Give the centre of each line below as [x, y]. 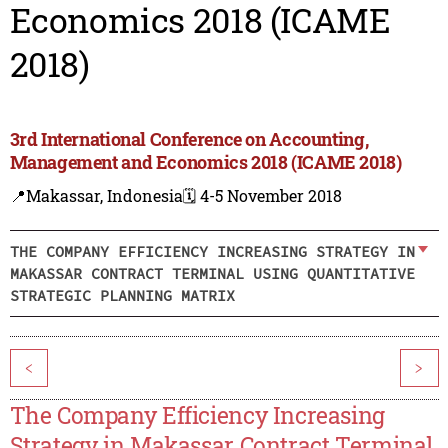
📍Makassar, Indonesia [96, 196]
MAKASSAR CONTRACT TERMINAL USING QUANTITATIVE [212, 273]
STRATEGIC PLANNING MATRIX [122, 295]
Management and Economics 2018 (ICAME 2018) [205, 162]
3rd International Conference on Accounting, [189, 139]
